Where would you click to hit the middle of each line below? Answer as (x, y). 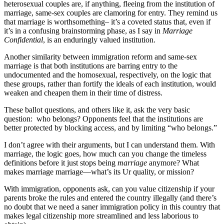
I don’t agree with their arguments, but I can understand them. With (109, 145)
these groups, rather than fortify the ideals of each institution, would (110, 84)
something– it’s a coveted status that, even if (141, 22)
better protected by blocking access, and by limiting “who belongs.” (110, 128)
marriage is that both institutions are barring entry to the (91, 66)
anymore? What (173, 163)
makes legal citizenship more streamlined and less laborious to (101, 216)
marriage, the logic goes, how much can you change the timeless (105, 154)
